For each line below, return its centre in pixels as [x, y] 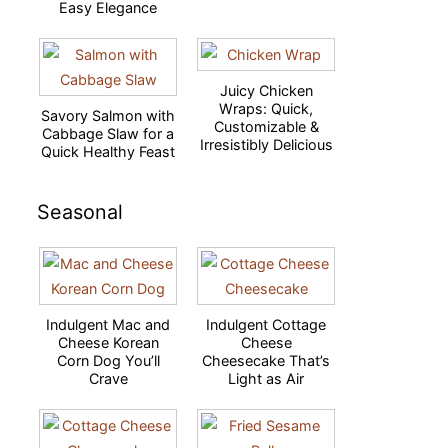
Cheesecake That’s [266, 360]
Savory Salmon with [108, 115]
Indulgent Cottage [266, 324]
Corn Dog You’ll [108, 360]
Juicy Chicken [266, 90]
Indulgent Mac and [108, 324]
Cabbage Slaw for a [108, 133]
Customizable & [266, 126]
